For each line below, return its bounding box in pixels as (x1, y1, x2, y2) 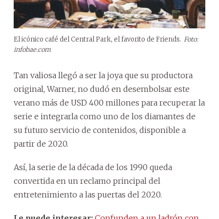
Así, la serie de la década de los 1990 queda (14, 162, 172, 173)
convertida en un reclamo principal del (14, 176, 160, 186)
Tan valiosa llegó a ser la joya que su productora (14, 70, 193, 81)
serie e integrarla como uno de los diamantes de (14, 111, 196, 122)
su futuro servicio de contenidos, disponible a (14, 125, 186, 135)
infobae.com (14, 45, 51, 54)
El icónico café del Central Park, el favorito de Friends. (14, 35, 181, 44)
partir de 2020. (14, 139, 68, 149)
